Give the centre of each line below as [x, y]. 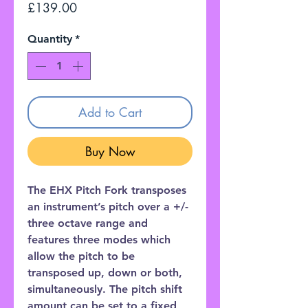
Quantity [50, 38]
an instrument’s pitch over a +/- [108, 206]
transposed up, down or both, [105, 272]
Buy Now [110, 151]
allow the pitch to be [81, 256]
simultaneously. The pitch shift [105, 289]
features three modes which [99, 239]
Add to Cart [110, 112]
